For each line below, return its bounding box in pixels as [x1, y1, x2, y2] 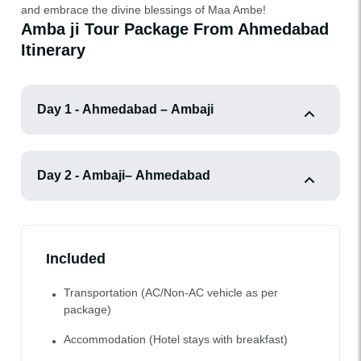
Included [46, 251, 106, 267]
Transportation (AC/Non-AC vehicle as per [64, 286, 278, 299]
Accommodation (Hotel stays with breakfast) [64, 333, 288, 346]
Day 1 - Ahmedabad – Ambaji [82, 102, 214, 116]
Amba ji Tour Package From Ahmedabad [21, 20, 329, 38]
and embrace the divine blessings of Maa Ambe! [21, 3, 266, 16]
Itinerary [21, 41, 85, 59]
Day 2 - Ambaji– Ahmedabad [37, 168, 210, 182]
